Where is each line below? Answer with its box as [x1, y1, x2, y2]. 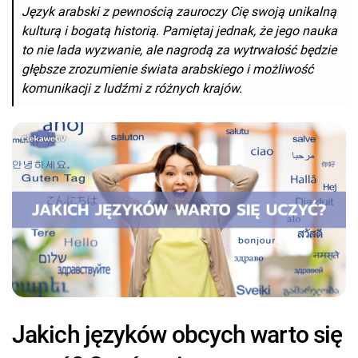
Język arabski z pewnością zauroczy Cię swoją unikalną [22, 4, 336, 20]
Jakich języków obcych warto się [12, 320, 343, 349]
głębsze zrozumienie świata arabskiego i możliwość [22, 62, 313, 78]
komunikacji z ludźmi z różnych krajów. [22, 81, 242, 97]
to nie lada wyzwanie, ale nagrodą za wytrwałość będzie [22, 42, 336, 58]
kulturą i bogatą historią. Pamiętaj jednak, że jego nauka [22, 23, 337, 39]
